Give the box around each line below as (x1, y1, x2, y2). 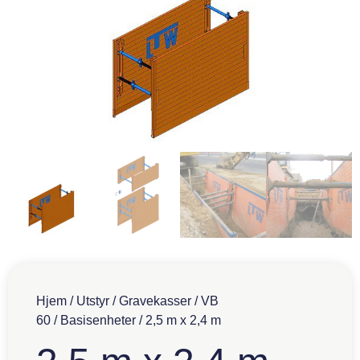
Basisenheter (60, 313, 136, 327)
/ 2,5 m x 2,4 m (136, 313, 221, 327)
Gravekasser (119, 294, 191, 308)
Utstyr (76, 294, 109, 308)
